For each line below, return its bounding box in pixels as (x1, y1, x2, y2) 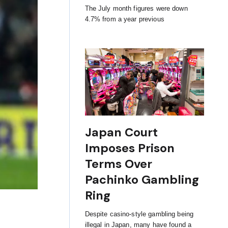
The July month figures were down (84, 4, 188, 12)
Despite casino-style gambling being (84, 210, 194, 218)
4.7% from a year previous (84, 15, 164, 23)
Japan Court (84, 125, 158, 140)
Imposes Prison (84, 140, 175, 156)
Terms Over (84, 156, 152, 172)
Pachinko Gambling (84, 172, 199, 188)
